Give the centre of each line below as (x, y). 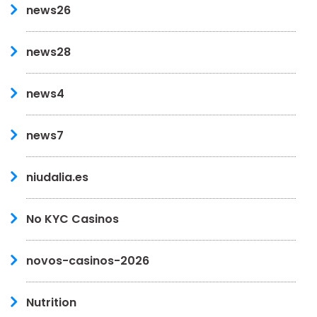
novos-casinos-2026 (88, 260)
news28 (48, 52)
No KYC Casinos (73, 219)
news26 (48, 10)
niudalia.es (57, 177)
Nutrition (51, 302)
